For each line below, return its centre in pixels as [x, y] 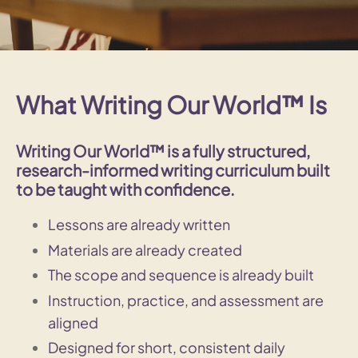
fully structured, [251, 150]
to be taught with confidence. [125, 189]
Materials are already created [145, 249]
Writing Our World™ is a [104, 150]
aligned [73, 322]
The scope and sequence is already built [181, 275]
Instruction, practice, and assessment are [186, 300]
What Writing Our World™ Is [171, 104]
